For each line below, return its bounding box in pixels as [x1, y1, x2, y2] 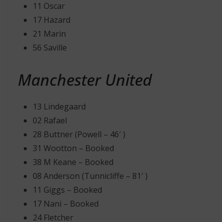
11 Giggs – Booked [33, 184, 102, 195]
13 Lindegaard [33, 101, 86, 112]
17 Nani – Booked [33, 198, 99, 209]
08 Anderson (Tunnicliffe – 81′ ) [33, 170, 148, 181]
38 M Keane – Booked [33, 157, 113, 167]
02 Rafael [33, 115, 67, 126]
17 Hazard [33, 14, 70, 25]
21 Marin [33, 28, 66, 39]
